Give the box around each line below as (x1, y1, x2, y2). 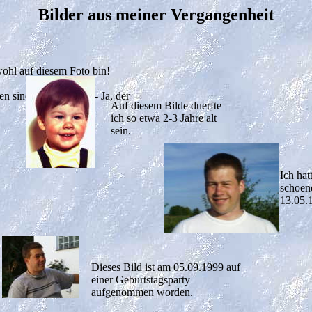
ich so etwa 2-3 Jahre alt (111, 112, 217, 124)
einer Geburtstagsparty (91, 274, 190, 286)
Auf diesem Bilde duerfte (111, 100, 221, 111)
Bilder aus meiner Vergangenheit (38, 6, 274, 24)
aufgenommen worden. (91, 286, 193, 298)
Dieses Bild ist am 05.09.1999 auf (91, 261, 240, 273)
